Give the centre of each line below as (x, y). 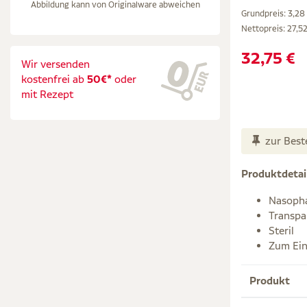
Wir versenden (56, 64)
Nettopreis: (263, 28)
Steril (281, 231)
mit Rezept (47, 94)
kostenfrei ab (54, 79)
